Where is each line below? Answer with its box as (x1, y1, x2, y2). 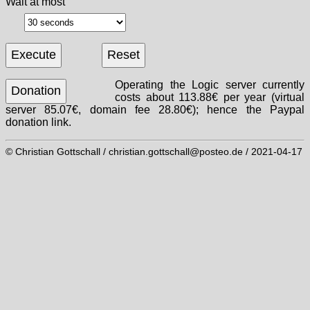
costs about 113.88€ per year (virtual (115, 91, 304, 103)
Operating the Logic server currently (115, 78, 304, 91)
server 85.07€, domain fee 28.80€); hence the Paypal (6, 103, 304, 116)
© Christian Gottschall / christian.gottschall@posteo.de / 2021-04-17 (6, 146, 302, 157)
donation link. (6, 116, 71, 128)
